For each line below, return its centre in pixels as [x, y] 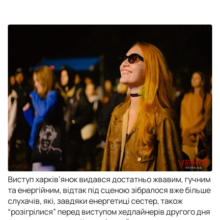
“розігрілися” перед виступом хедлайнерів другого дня [109, 212]
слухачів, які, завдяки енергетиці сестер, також [95, 201]
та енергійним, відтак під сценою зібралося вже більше [109, 190]
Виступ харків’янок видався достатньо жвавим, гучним [109, 179]
